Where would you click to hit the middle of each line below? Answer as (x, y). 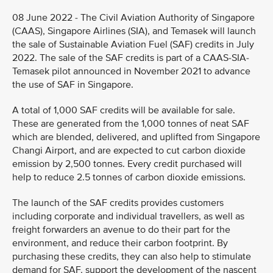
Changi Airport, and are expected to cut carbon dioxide (129, 151)
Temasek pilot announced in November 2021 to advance (131, 71)
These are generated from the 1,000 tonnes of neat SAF (131, 124)
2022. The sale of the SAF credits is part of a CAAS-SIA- (131, 58)
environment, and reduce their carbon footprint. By (120, 243)
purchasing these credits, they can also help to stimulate (132, 257)
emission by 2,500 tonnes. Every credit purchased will (127, 164)
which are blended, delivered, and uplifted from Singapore (136, 137)
